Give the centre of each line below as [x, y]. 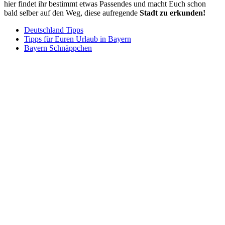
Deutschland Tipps [54, 30]
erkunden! [188, 13]
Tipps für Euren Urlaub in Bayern [78, 39]
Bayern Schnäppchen [58, 48]
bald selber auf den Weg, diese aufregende [72, 13]
